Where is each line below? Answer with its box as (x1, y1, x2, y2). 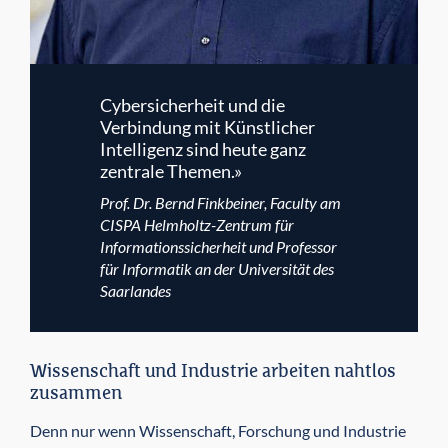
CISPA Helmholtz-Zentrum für (100, 215, 294, 235)
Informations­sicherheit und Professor (100, 237, 337, 257)
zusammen (30, 385, 122, 404)
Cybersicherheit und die (100, 94, 285, 117)
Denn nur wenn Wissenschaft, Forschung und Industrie (30, 421, 406, 441)
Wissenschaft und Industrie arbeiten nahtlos (30, 363, 396, 382)
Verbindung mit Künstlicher (100, 116, 315, 139)
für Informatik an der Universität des (100, 259, 334, 279)
